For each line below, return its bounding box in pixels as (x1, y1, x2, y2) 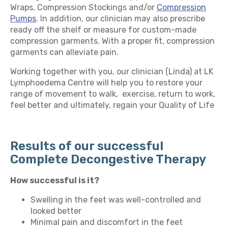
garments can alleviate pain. (10, 47, 119, 58)
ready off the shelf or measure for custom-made (10, 25, 196, 35)
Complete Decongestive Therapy (10, 152, 206, 167)
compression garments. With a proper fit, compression (10, 36, 215, 46)
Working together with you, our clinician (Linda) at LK (10, 67, 213, 77)
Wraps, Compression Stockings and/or (10, 3, 157, 13)
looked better (31, 206, 81, 216)
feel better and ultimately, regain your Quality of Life (10, 100, 214, 110)
